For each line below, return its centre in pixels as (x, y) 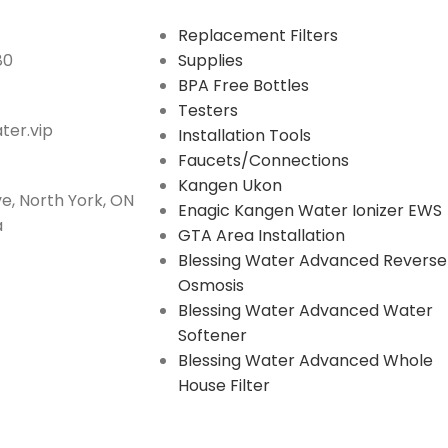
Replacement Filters (257, 35)
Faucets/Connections (263, 160)
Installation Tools (244, 135)
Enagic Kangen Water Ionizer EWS (309, 210)
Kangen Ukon (229, 185)
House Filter (223, 385)
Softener (212, 335)
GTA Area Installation (261, 235)
